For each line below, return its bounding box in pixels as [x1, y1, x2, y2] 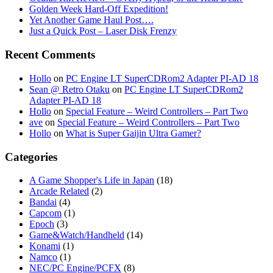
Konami [29, 241, 60, 252]
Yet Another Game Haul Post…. [29, 15, 154, 26]
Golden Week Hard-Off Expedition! [29, 4, 168, 15]
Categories [5, 150, 57, 163]
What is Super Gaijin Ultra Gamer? [66, 127, 201, 138]
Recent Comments [5, 48, 95, 62]
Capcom [29, 208, 62, 219]
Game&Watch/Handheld [29, 230, 124, 241]
